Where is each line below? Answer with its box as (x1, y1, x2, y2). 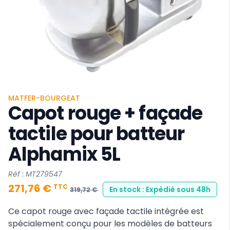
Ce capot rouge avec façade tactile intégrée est (8, 205, 204, 217)
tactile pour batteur (8, 121, 185, 147)
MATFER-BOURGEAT (8, 93, 80, 103)
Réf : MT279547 (8, 169, 62, 179)
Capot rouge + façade (8, 100, 203, 126)
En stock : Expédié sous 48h (109, 184, 210, 195)
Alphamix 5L (8, 141, 121, 167)
